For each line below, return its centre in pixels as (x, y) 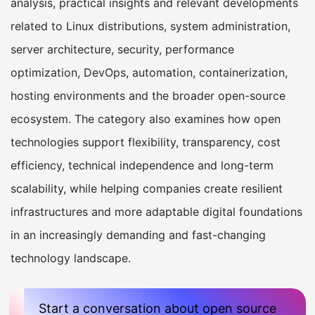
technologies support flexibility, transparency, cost (146, 142)
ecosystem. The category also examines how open (146, 119)
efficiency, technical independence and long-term (142, 165)
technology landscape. (71, 258)
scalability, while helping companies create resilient (147, 188)
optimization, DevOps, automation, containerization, (149, 72)
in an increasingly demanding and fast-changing (138, 235)
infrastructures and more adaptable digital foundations (156, 212)
